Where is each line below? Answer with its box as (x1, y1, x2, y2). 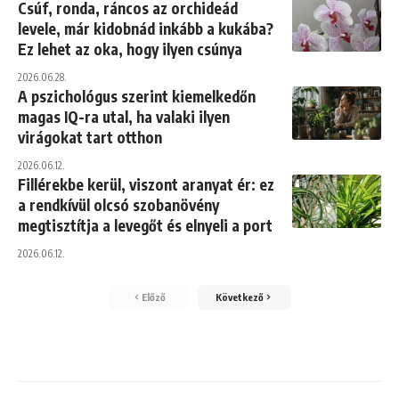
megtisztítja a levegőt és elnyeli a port (18, 216, 273, 235)
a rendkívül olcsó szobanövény (18, 195, 219, 215)
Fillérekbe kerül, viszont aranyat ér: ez (18, 175, 274, 194)
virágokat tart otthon (18, 127, 162, 147)
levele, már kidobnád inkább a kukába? (18, 19, 273, 38)
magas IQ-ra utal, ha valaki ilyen (18, 107, 230, 126)
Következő (215, 291, 264, 303)
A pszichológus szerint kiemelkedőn (18, 86, 256, 106)
